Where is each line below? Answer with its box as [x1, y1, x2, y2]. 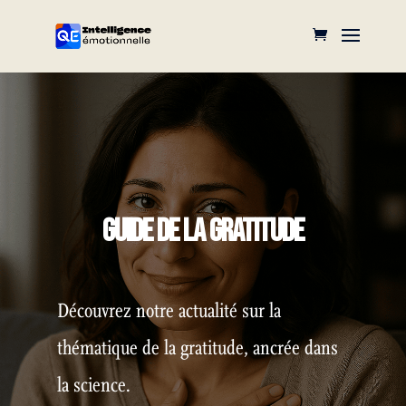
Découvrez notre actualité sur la [56, 299, 281, 323]
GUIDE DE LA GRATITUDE [102, 212, 304, 251]
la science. [56, 373, 130, 397]
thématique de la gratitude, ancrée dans [56, 336, 338, 360]
